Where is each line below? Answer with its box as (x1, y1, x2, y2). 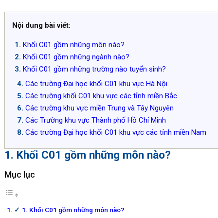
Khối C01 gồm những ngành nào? (22, 52, 129, 61)
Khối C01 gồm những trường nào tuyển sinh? (22, 64, 166, 73)
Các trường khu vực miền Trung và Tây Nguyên (25, 103, 174, 112)
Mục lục (4, 169, 35, 180)
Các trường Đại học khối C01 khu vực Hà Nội (25, 79, 167, 88)
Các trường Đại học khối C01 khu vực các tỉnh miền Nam (25, 127, 206, 137)
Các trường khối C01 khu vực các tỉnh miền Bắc (25, 91, 177, 100)
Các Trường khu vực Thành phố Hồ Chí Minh (25, 115, 166, 125)
